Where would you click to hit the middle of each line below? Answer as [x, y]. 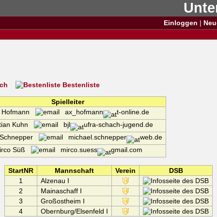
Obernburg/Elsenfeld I [74, 211]
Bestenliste [80, 85]
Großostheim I [62, 201]
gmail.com [126, 150]
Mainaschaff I [61, 191]
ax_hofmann [82, 112]
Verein [125, 170]
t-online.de [133, 112]
